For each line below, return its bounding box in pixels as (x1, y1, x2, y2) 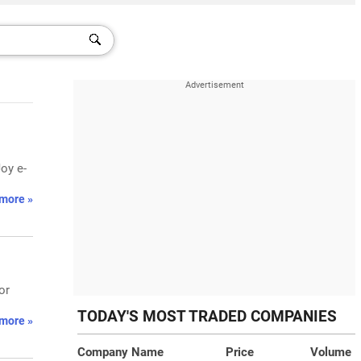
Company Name (77, 345, 164, 359)
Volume (310, 345, 351, 359)
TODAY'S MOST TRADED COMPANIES (77, 308, 337, 326)
